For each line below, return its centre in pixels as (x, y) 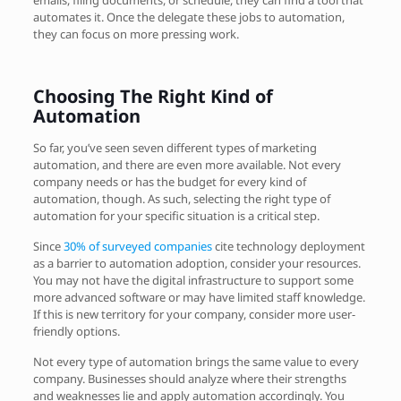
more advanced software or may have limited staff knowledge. (199, 297)
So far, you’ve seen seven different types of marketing (175, 147)
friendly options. (76, 331)
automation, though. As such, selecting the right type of (181, 198)
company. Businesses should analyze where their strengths (189, 378)
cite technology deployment (288, 246)
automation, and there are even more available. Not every (187, 164)
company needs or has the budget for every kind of (169, 181)
